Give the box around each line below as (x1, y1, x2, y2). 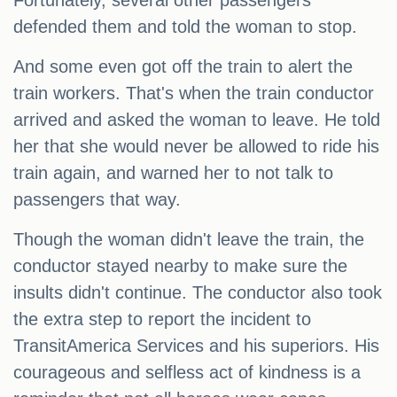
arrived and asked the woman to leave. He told (13, 110, 380, 130)
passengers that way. (13, 190, 181, 210)
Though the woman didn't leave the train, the (13, 230, 364, 250)
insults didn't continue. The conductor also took (13, 283, 382, 303)
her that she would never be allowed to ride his (13, 136, 379, 157)
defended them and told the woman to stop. (13, 17, 357, 37)
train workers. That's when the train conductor (13, 83, 374, 104)
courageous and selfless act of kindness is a (13, 362, 361, 383)
